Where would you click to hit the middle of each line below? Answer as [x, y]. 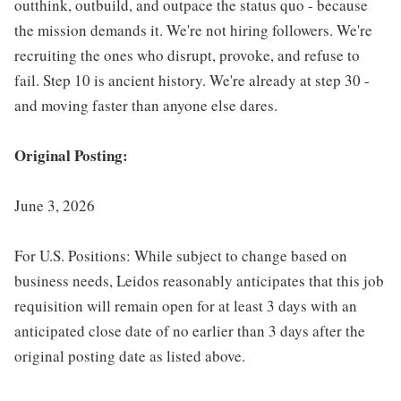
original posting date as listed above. [130, 356]
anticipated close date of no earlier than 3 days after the [190, 331]
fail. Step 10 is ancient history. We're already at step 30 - [192, 81]
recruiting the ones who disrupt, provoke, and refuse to [187, 55]
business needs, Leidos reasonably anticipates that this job [199, 281]
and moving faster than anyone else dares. [146, 106]
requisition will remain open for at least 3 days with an [186, 306]
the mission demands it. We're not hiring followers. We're [193, 30]
